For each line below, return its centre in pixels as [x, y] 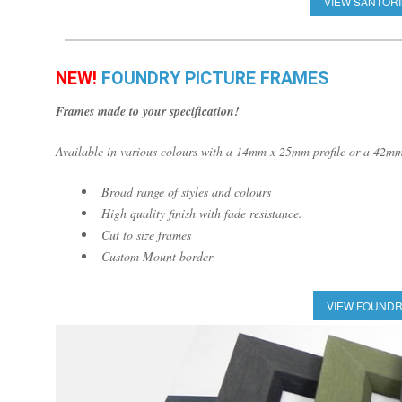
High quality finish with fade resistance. [202, 213]
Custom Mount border [157, 256]
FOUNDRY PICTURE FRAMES [213, 79]
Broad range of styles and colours [186, 192]
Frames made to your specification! [147, 111]
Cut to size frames [146, 235]
